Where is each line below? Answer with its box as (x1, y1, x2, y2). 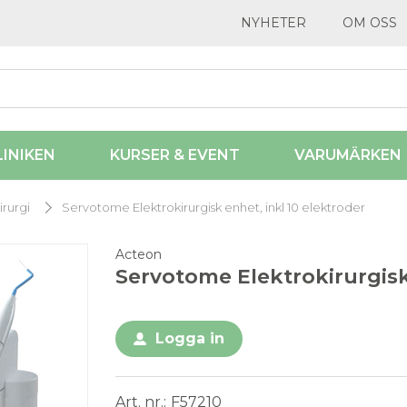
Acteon (115, 246, 162, 263)
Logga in (155, 330, 224, 348)
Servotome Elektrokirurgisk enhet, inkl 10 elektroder (62, 200, 365, 215)
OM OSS (342, 15, 397, 31)
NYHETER (241, 15, 306, 31)
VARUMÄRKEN (294, 146, 402, 164)
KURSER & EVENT (110, 146, 240, 164)
